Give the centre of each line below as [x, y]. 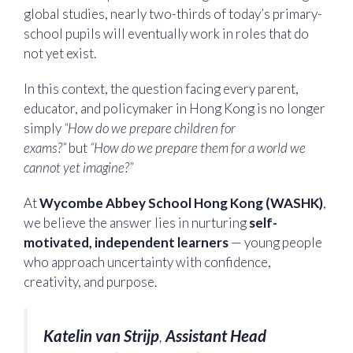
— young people [275, 243]
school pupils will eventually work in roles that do [166, 33]
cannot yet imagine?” [78, 168]
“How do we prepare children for [150, 128]
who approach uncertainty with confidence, [147, 262]
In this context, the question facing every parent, [161, 89]
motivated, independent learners [126, 243]
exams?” [45, 148]
